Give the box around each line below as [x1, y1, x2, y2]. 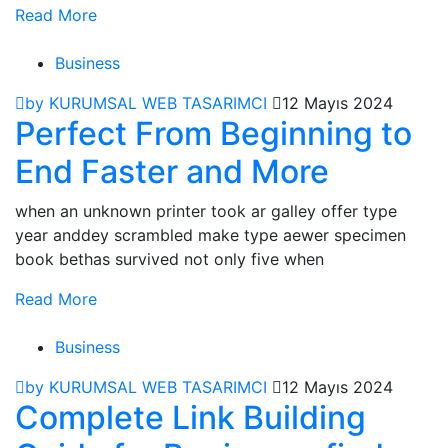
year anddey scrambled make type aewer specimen [15, 225, 406, 246]
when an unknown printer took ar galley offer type [15, 201, 397, 222]
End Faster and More [15, 152, 329, 192]
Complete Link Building [15, 398, 366, 438]
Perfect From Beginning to [15, 114, 412, 154]
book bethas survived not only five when [15, 249, 324, 270]
